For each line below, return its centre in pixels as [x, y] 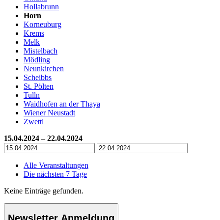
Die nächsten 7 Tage [55, 174]
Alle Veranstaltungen [56, 165]
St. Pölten [39, 86]
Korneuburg [42, 24]
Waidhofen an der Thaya [62, 104]
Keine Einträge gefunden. [44, 191]
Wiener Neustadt [49, 112]
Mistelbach [41, 51]
